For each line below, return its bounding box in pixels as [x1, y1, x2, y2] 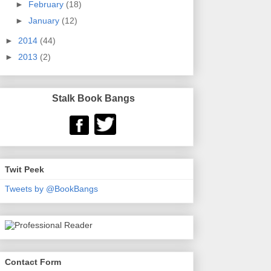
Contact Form [5, 257, 61, 267]
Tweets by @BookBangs [5, 183, 98, 194]
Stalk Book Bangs [51, 92, 137, 103]
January [28, 15, 62, 25]
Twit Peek [5, 164, 44, 174]
